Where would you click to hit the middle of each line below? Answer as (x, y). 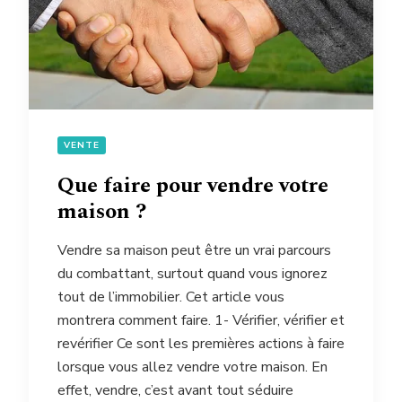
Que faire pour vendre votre (193, 186)
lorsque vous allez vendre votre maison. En (192, 367)
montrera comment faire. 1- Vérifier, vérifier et (201, 321)
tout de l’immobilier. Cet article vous (171, 297)
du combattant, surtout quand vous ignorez (192, 274)
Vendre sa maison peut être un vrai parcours (194, 251)
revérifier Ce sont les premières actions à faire (201, 344)
